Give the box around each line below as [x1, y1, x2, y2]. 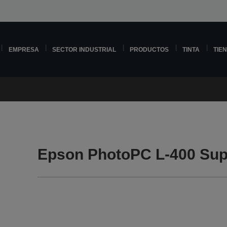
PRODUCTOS [130, 46, 169, 53]
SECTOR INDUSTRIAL [52, 46, 117, 53]
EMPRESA [8, 46, 39, 53]
